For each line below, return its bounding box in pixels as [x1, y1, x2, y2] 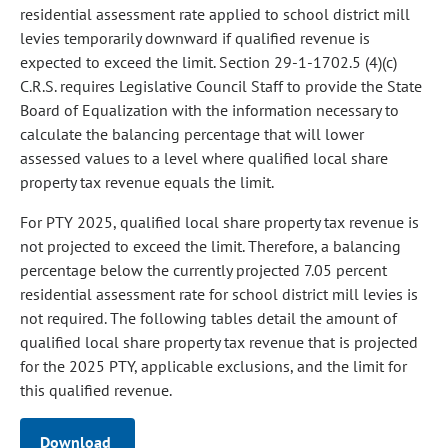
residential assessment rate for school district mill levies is [20, 284, 418, 304]
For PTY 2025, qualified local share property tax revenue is [20, 212, 419, 232]
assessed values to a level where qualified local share [20, 148, 388, 168]
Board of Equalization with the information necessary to [20, 100, 399, 120]
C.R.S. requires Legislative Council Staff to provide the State [20, 76, 422, 96]
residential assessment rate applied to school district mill [20, 4, 410, 24]
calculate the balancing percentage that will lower [20, 124, 364, 144]
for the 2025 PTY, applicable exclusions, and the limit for [20, 356, 407, 376]
